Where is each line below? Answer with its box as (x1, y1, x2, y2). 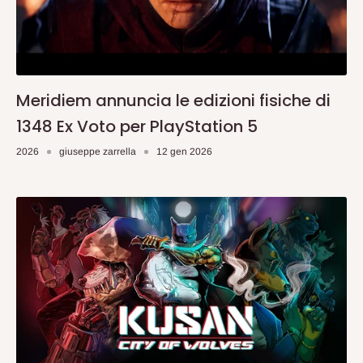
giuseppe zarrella (59, 146, 136, 158)
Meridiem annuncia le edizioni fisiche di (16, 89, 331, 113)
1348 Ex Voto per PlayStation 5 (16, 115, 258, 139)
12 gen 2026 (156, 146, 212, 158)
